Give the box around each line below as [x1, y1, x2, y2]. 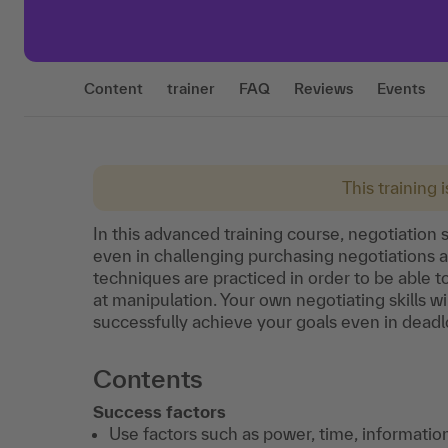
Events [377, 80, 425, 97]
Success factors [93, 402, 226, 421]
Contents [93, 364, 204, 393]
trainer [167, 80, 215, 97]
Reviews [294, 80, 353, 97]
